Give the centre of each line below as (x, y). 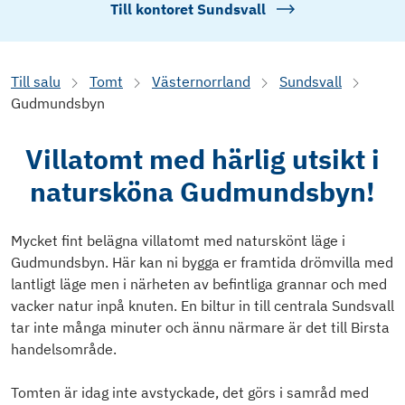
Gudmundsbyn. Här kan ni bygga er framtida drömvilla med (202, 263)
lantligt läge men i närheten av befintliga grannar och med (199, 284)
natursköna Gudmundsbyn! (202, 192)
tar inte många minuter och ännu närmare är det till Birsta (200, 328)
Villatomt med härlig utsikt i (202, 159)
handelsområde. (64, 349)
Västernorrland (201, 82)
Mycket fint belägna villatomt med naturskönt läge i (178, 241)
